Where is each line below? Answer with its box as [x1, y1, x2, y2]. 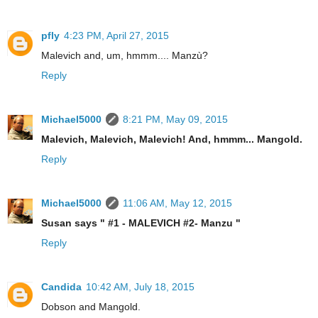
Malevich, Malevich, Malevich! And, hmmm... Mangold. [41, 133, 302, 145]
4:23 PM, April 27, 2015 [64, 29, 169, 41]
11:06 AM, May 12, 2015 [123, 197, 232, 209]
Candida [41, 280, 82, 292]
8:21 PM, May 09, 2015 [123, 113, 228, 125]
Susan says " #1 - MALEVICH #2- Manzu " [41, 216, 241, 229]
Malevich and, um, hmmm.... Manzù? [41, 49, 208, 61]
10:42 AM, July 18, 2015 [86, 280, 194, 292]
